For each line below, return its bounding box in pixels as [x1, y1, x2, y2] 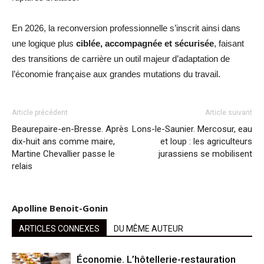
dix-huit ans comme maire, [12, 136, 115, 147]
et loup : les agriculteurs [160, 136, 252, 147]
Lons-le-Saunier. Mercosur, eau [132, 124, 252, 135]
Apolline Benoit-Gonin [12, 202, 108, 214]
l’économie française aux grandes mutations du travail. [12, 69, 220, 80]
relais [12, 161, 32, 172]
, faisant [214, 38, 244, 49]
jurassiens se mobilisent [159, 148, 252, 160]
